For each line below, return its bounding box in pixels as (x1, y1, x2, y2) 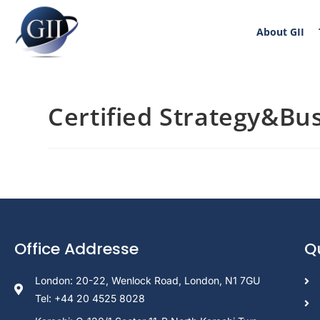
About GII (256, 25, 304, 39)
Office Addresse (14, 238, 139, 260)
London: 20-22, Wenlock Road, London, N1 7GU (35, 274, 260, 286)
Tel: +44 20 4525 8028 (35, 292, 145, 304)
